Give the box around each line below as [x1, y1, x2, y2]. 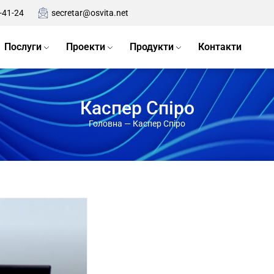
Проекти [65, 41, 105, 53]
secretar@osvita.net [51, 8, 129, 18]
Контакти [198, 41, 242, 53]
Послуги [4, 41, 42, 53]
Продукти [129, 41, 174, 53]
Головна [89, 119, 122, 128]
